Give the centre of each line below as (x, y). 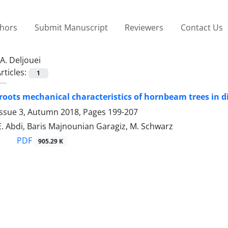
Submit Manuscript (71, 27)
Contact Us (202, 27)
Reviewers (144, 27)
